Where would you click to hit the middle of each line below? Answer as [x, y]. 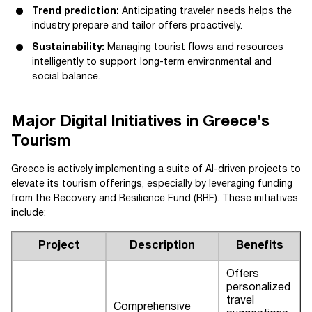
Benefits [259, 246]
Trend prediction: [76, 12]
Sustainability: [68, 48]
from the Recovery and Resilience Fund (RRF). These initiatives [155, 199]
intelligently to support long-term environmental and [152, 63]
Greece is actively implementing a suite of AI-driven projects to [156, 170]
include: [29, 214]
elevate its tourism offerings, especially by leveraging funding [152, 185]
